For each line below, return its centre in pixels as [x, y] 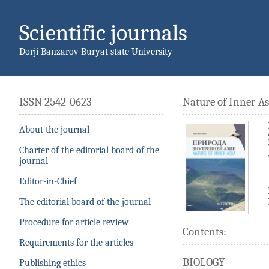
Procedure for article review [74, 222]
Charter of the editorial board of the [89, 150]
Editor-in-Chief [48, 182]
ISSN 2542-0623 [56, 102]
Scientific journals [103, 33]
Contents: [204, 232]
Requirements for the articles [76, 243]
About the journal [54, 130]
